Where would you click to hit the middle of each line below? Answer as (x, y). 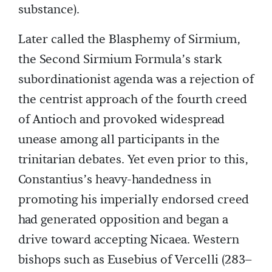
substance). (49, 9)
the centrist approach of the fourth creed (133, 99)
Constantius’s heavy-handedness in (115, 179)
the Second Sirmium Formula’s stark (120, 59)
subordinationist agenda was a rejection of (136, 79)
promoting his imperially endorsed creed (134, 199)
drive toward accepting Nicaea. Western (129, 240)
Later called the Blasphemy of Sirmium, (129, 39)
